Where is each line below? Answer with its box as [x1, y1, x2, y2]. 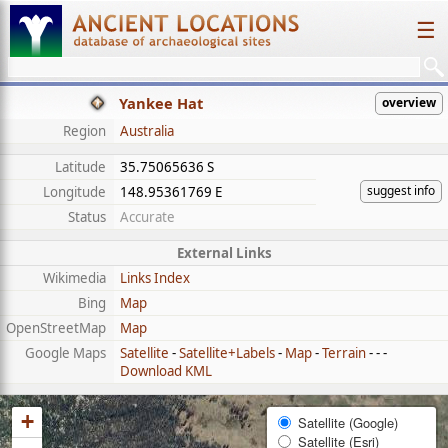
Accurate [120, 208, 175, 226]
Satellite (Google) [294, 413, 398, 432]
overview [382, 94, 436, 111]
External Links [176, 244, 272, 262]
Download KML [120, 362, 212, 380]
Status [68, 208, 106, 226]
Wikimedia [43, 269, 106, 287]
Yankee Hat [119, 93, 203, 113]
